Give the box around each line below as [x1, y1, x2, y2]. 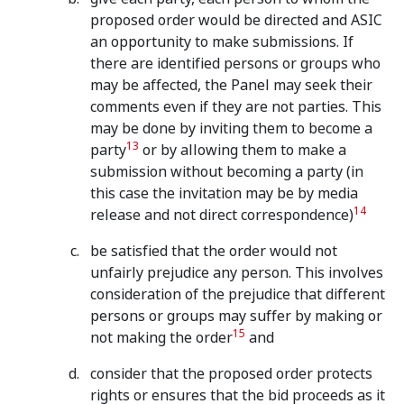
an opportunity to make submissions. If [90, 32, 353, 52]
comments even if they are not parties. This [90, 96, 381, 117]
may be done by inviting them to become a [90, 118, 372, 139]
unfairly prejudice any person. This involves [90, 262, 383, 283]
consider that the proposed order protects [90, 363, 372, 384]
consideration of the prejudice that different [90, 284, 385, 305]
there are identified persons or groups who [90, 53, 381, 74]
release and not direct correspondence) [90, 205, 353, 225]
